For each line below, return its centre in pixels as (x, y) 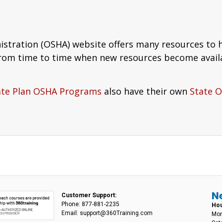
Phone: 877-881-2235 (91, 204)
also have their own (146, 91)
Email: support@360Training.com (107, 213)
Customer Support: (89, 195)
